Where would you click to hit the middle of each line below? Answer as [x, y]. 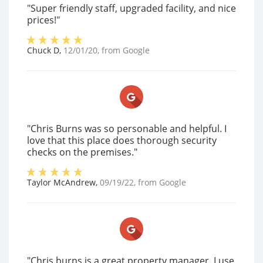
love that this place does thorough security [122, 141]
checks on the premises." [82, 152]
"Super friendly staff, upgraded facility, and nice [131, 9]
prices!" [43, 20]
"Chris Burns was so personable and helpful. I [127, 129]
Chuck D [43, 50]
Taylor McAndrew [61, 183]
